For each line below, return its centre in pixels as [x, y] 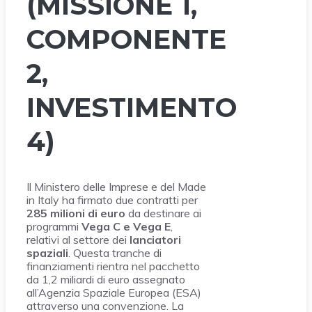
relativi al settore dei [78, 240]
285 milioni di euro [76, 213]
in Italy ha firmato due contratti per [112, 200]
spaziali [47, 253]
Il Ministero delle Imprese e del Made [116, 187]
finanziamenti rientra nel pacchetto [113, 266]
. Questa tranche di [115, 253]
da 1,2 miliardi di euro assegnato [106, 280]
